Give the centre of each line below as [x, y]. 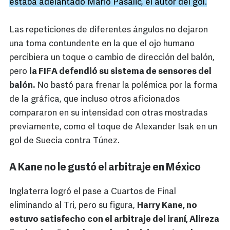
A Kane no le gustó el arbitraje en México [105, 168]
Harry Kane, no [167, 206]
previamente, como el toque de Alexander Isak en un [113, 127]
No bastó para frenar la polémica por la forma [126, 86]
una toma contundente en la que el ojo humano [102, 44]
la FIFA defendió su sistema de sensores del [120, 72]
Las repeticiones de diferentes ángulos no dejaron [109, 30]
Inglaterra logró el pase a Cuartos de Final [93, 192]
